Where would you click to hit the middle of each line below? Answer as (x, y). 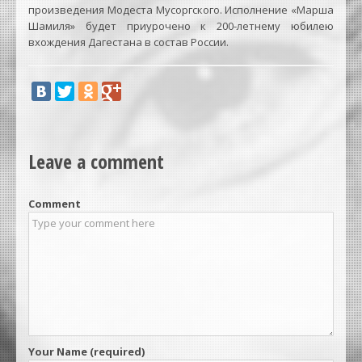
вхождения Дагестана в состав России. (128, 42)
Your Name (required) (86, 351)
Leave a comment (96, 161)
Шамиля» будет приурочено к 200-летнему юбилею (181, 25)
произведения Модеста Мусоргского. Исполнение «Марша (181, 9)
